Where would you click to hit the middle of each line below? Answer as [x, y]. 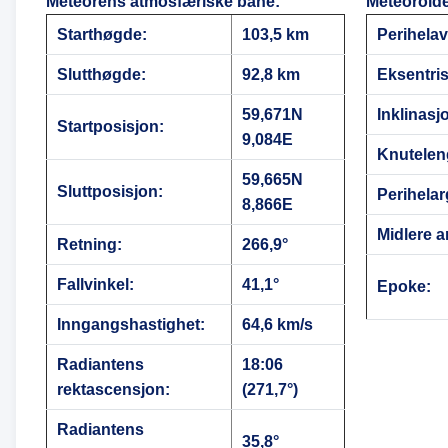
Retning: [89, 244]
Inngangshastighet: [130, 324]
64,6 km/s [277, 324]
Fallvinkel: [95, 284]
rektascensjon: [113, 389]
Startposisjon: [110, 126]
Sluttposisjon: [109, 191]
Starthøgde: [101, 34]
